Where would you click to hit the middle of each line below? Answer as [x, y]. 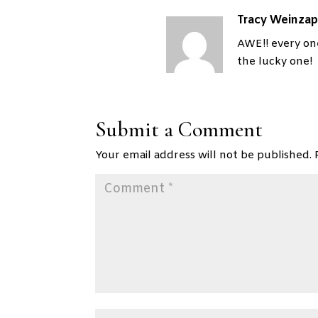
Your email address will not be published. [204, 155]
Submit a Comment [179, 129]
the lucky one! [275, 61]
